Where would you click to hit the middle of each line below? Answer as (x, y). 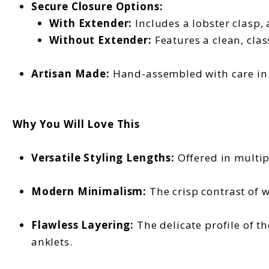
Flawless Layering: (83, 225)
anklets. (52, 241)
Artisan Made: (72, 73)
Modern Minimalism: (89, 191)
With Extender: (92, 23)
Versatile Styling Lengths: (103, 157)
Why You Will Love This (76, 124)
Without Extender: (101, 40)
